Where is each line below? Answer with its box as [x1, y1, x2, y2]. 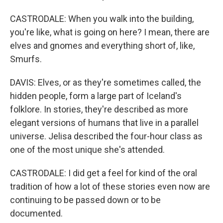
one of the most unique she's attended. [10, 144, 165, 155]
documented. [10, 208, 63, 219]
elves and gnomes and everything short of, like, [10, 40, 195, 51]
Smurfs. [10, 54, 42, 64]
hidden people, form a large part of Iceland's [10, 91, 182, 101]
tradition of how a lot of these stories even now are [10, 181, 210, 192]
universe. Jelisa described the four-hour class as [10, 131, 203, 141]
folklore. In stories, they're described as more [10, 104, 188, 114]
